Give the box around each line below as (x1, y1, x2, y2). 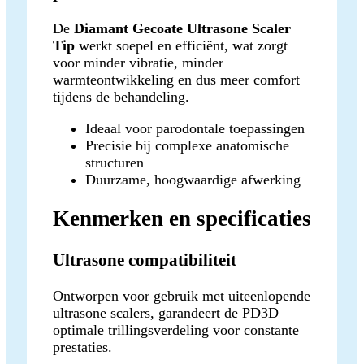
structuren (85, 154, 144, 171)
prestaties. (53, 338, 112, 355)
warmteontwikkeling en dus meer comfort (53, 71, 300, 89)
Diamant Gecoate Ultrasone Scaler (74, 20, 291, 37)
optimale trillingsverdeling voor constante (53, 321, 299, 338)
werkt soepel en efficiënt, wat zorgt (75, 37, 288, 54)
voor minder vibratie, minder (53, 54, 223, 71)
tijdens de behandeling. (53, 89, 189, 106)
